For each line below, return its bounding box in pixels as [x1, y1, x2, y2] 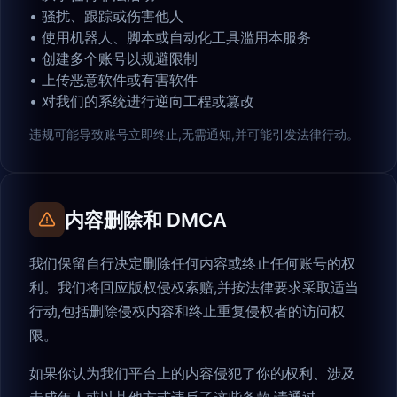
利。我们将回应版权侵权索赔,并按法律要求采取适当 [29, 278, 359, 297]
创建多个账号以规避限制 [42, 50, 198, 68]
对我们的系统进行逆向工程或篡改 [42, 92, 254, 111]
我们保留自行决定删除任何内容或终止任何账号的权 [29, 254, 355, 273]
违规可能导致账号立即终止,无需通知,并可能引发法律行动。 [29, 127, 359, 143]
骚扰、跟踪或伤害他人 [42, 7, 183, 26]
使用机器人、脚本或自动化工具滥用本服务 [42, 28, 311, 47]
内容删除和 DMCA [65, 208, 227, 232]
